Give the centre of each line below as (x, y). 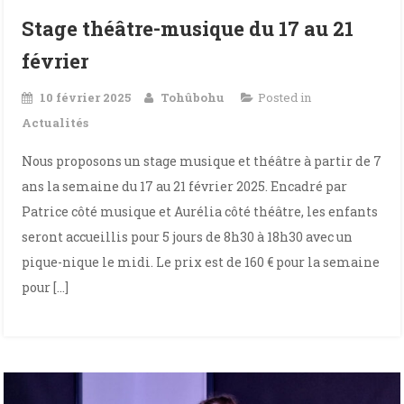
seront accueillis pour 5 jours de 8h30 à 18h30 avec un (188, 237)
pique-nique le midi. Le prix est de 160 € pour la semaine (201, 262)
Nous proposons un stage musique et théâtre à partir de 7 (202, 161)
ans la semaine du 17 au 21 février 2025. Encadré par (185, 186)
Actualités (55, 123)
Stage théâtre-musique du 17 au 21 (188, 28)
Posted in (285, 97)
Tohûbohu (193, 97)
